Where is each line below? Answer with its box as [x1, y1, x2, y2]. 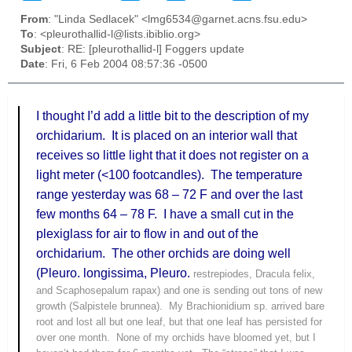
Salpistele [72, 300, 118, 313]
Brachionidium [186, 300, 251, 313]
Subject [20, 43, 61, 56]
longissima [83, 266, 145, 280]
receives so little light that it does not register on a [36, 148, 310, 163]
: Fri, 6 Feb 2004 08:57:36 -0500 [45, 58, 207, 71]
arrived [271, 300, 302, 313]
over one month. [36, 332, 114, 344]
